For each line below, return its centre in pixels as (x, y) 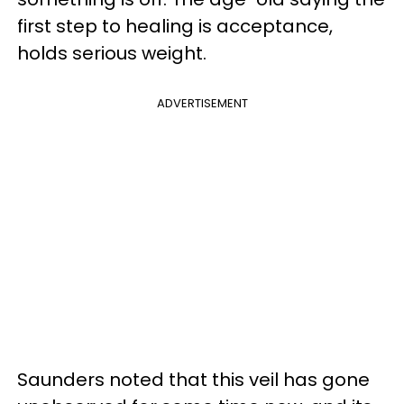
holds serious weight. (114, 53)
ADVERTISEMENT (202, 103)
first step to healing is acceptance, (175, 26)
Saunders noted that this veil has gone (193, 380)
